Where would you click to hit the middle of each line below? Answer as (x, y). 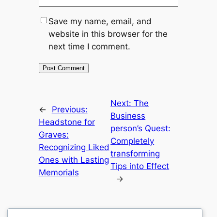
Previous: (70, 109)
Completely (132, 141)
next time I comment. (89, 46)
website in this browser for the (108, 34)
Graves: (54, 134)
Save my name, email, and (100, 21)
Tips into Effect (140, 166)
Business (128, 116)
